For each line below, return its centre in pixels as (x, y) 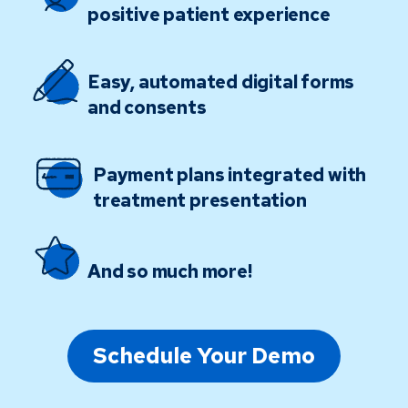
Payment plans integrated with (230, 174)
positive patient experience (209, 14)
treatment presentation (200, 200)
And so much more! (170, 271)
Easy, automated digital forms (221, 82)
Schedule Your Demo (204, 355)
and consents (147, 107)
